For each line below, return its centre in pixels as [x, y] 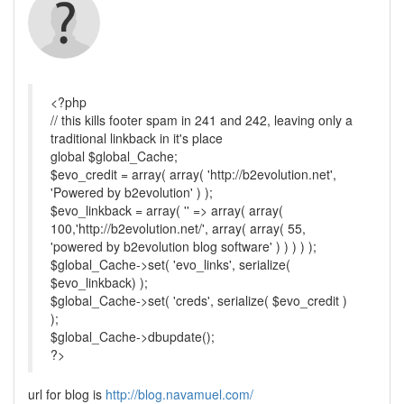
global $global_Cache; [114, 156]
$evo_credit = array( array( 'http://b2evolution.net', [193, 174]
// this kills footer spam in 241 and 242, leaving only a [202, 120]
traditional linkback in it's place [137, 138]
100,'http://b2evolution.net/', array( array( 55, [178, 228]
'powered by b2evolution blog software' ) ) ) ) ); [184, 246]
